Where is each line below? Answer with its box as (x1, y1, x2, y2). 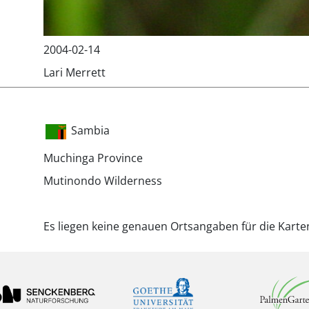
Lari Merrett (43, 64, 106, 80)
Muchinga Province (43, 150, 143, 166)
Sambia (71, 123, 110, 139)
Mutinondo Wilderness (43, 172, 162, 188)
